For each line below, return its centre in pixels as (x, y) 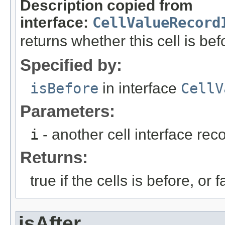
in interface (140, 88)
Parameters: (68, 111)
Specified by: (71, 65)
